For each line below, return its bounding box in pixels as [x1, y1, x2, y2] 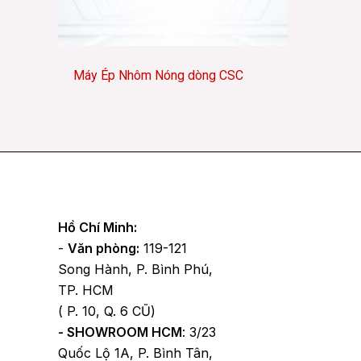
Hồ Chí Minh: [58, 219, 137, 236]
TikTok [147, 204, 205, 228]
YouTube [128, 204, 206, 228]
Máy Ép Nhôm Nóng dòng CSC [73, 68, 244, 84]
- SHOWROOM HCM [58, 324, 182, 341]
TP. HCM [58, 282, 114, 299]
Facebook [109, 204, 198, 228]
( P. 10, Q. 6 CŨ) [58, 303, 156, 320]
